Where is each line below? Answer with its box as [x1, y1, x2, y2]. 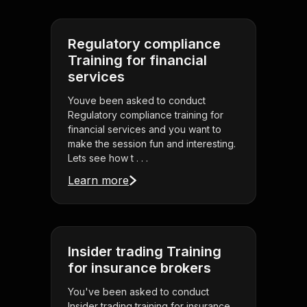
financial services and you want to [68, 123, 221, 136]
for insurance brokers [68, 260, 211, 277]
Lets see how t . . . [68, 152, 148, 164]
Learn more [68, 173, 129, 188]
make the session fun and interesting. [68, 138, 236, 150]
